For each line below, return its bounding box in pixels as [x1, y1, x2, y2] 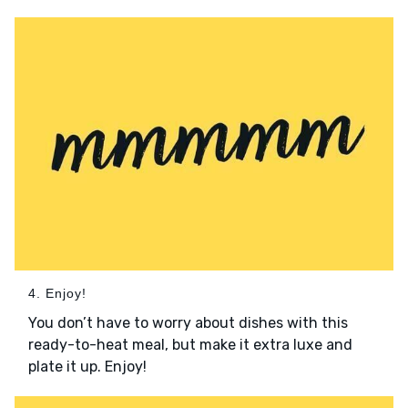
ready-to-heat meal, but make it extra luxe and [28, 335, 352, 353]
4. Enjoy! [28, 285, 87, 301]
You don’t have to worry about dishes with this [28, 313, 348, 331]
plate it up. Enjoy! [28, 357, 147, 375]
